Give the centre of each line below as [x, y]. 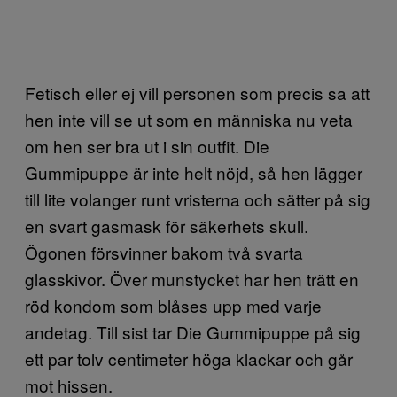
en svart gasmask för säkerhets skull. [167, 226]
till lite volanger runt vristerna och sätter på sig [198, 199]
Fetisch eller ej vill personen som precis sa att [197, 93]
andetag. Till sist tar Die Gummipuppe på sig [193, 332]
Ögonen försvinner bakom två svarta [164, 252]
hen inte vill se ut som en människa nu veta [189, 119]
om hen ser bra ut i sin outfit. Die [147, 146]
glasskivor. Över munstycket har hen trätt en [192, 279]
